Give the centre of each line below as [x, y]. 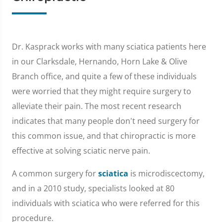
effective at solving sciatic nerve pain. [81, 150]
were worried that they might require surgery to [102, 91]
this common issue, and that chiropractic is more [104, 136]
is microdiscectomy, [166, 173]
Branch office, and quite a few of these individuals [104, 76]
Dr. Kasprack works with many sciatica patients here [109, 46]
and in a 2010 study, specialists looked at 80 [93, 188]
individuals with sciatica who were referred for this [106, 203]
